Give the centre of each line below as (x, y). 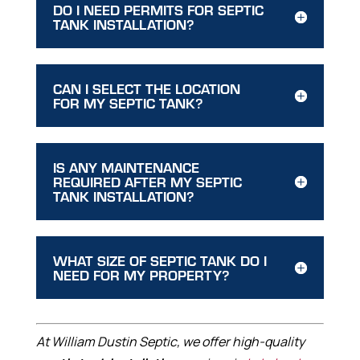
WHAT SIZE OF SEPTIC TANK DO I (160, 261)
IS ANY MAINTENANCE (126, 168)
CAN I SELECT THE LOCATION (146, 89)
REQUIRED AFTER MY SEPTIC (147, 182)
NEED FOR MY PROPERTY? (141, 275)
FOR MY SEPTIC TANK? (128, 103)
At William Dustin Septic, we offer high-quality (170, 342)
